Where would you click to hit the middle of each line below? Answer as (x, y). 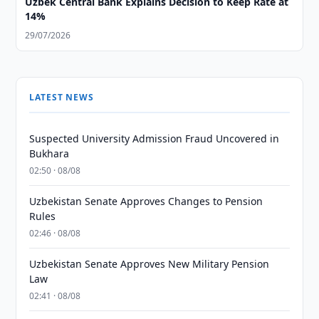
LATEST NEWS (62, 97)
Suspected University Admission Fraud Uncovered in (155, 138)
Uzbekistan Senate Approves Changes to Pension (146, 201)
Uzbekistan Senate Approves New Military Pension (150, 264)
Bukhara (49, 153)
